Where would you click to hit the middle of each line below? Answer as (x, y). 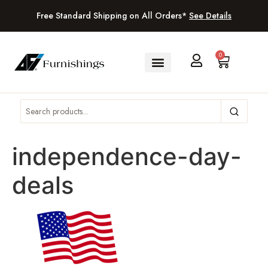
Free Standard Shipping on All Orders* (113, 16)
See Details (210, 16)
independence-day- (127, 156)
